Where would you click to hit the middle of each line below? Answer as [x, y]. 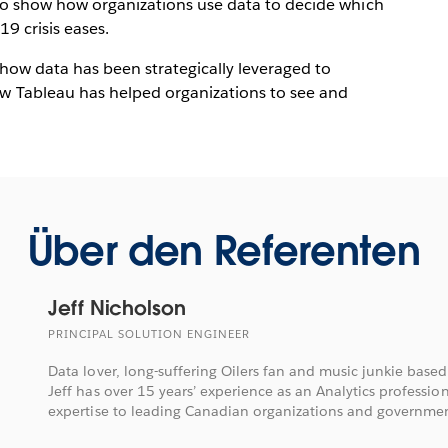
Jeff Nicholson [117, 307]
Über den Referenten [224, 250]
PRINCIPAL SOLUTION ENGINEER [149, 334]
